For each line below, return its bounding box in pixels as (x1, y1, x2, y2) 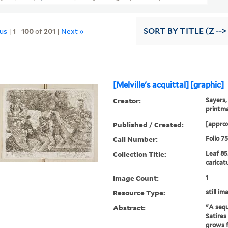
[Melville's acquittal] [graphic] (113, 80, 224, 90)
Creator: (113, 96, 141, 106)
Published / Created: (113, 120, 184, 130)
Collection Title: (113, 149, 167, 159)
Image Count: (113, 173, 159, 183)
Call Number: (113, 134, 158, 145)
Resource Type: (113, 188, 166, 198)
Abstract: (113, 203, 146, 213)
